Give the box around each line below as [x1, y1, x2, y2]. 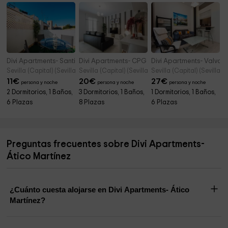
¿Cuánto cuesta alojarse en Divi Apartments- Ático [10, 185, 190, 194]
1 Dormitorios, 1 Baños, [151, 89, 216, 96]
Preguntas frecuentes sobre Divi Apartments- [7, 139, 205, 150]
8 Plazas [79, 99, 105, 106]
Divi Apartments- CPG [79, 58, 147, 65]
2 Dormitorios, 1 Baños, [7, 89, 73, 96]
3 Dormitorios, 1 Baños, [79, 89, 145, 96]
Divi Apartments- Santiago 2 [7, 58, 95, 65]
